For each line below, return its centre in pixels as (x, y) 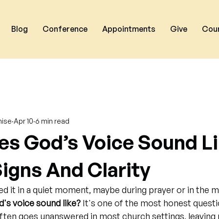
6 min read (52, 121)
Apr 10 (23, 121)
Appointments (129, 29)
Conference (65, 29)
